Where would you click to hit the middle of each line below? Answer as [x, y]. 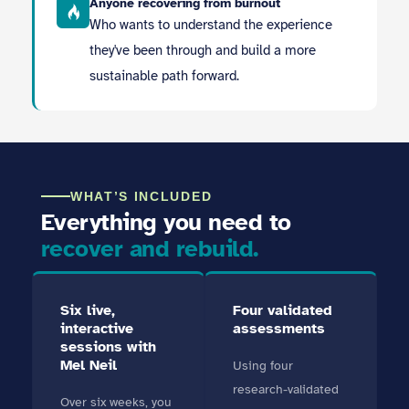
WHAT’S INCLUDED [142, 196]
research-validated [286, 389]
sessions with [108, 347]
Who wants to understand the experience [211, 25]
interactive [97, 329]
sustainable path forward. [164, 76]
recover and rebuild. [150, 249]
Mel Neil [89, 365]
